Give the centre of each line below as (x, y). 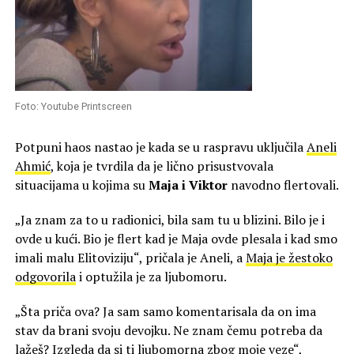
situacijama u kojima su (81, 185)
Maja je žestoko (289, 257)
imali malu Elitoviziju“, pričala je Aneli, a (130, 257)
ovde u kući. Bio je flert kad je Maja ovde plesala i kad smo (176, 238)
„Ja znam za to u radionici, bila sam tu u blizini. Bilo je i (169, 219)
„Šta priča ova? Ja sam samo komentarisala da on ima (165, 311)
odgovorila (45, 276)
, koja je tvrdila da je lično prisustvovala (162, 166)
